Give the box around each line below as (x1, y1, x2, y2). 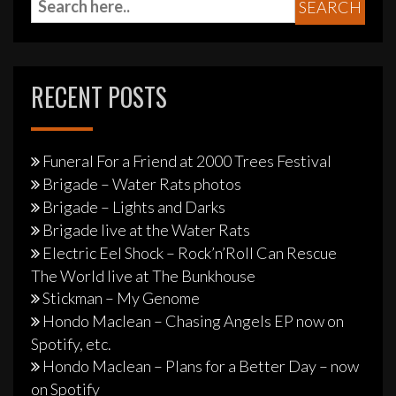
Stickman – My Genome (42, 288, 200, 308)
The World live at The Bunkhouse (31, 266, 255, 286)
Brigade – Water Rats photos (42, 174, 241, 194)
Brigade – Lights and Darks (42, 197, 225, 217)
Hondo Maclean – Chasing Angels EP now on (42, 311, 344, 331)
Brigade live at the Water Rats (42, 220, 250, 240)
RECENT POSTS (31, 79, 167, 116)
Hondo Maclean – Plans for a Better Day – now (42, 356, 359, 377)
